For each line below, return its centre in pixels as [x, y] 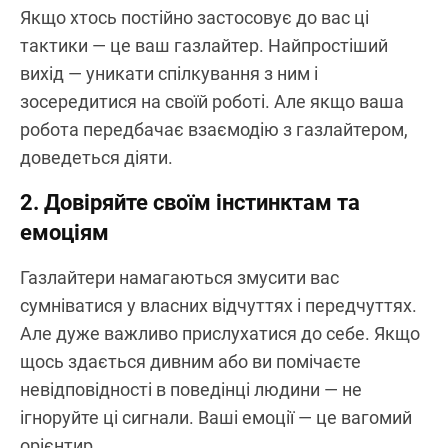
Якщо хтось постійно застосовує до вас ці [194, 17]
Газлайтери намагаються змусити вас [179, 277]
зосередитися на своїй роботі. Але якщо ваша [212, 101]
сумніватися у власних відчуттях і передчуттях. [218, 305]
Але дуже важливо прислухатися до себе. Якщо [220, 333]
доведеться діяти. [96, 157]
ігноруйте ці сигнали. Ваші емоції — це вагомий [216, 417]
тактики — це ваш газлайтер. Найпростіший [204, 45]
